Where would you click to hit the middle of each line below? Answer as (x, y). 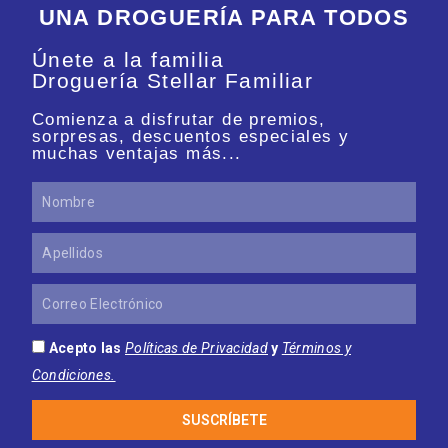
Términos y (316, 348)
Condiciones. (73, 375)
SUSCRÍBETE (224, 420)
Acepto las (85, 348)
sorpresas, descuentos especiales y (190, 137)
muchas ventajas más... (136, 154)
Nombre (52, 192)
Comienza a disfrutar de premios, (178, 120)
